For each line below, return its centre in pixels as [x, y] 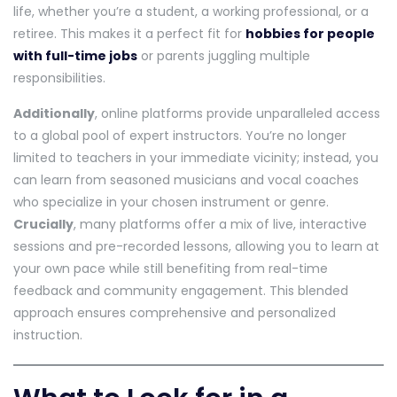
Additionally [54, 113]
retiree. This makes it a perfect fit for [129, 33]
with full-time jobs [75, 55]
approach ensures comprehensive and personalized [175, 312]
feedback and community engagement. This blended [181, 290]
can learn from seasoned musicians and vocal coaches [186, 179]
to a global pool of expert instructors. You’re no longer [180, 135]
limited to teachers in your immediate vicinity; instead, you [196, 157]
